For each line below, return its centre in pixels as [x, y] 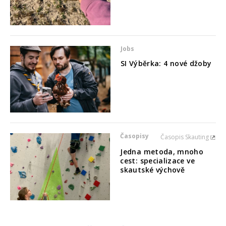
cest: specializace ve [157, 161]
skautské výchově [153, 170]
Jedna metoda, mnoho [162, 152]
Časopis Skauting [185, 137]
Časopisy [135, 136]
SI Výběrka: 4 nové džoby [166, 63]
